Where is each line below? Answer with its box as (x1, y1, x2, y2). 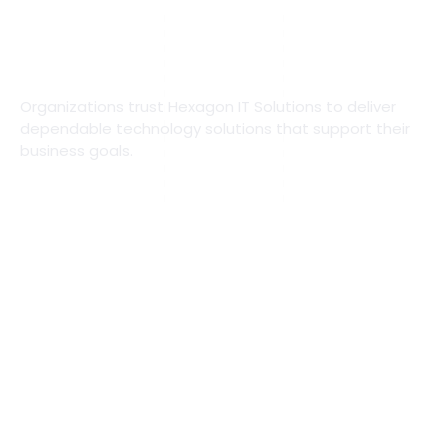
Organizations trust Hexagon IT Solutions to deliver (20, 96, 396, 118)
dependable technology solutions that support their (20, 118, 410, 140)
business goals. (20, 140, 133, 162)
